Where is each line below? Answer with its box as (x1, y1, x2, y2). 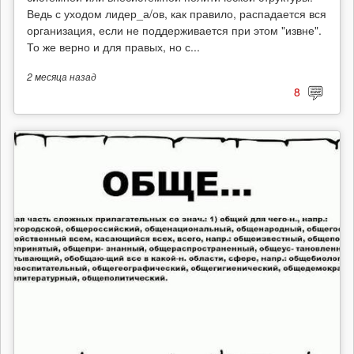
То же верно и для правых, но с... (27, 39, 200, 55)
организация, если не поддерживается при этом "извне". (27, 22, 322, 38)
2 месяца (27, 70, 67, 83)
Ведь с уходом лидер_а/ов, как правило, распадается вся (27, 6, 326, 21)
